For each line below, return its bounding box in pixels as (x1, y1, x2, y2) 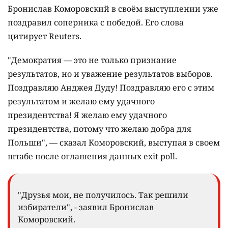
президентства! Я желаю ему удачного (8, 109, 167, 121)
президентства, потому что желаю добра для (8, 123, 191, 135)
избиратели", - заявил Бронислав (18, 202, 154, 213)
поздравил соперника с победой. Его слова (8, 17, 184, 28)
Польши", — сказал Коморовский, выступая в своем (8, 137, 220, 149)
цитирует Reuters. (8, 31, 81, 42)
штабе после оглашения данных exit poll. (8, 151, 177, 162)
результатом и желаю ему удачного (8, 96, 155, 107)
